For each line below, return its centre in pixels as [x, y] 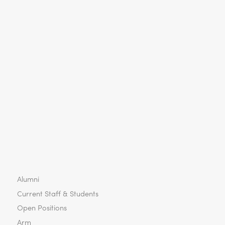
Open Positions [42, 207]
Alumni [28, 178]
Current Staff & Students [58, 193]
